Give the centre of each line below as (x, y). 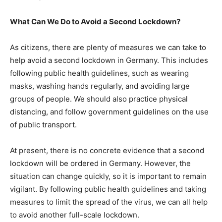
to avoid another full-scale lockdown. (75, 215)
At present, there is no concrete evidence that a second (107, 150)
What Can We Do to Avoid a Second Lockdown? (95, 22)
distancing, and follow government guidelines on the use (109, 112)
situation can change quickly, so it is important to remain (108, 176)
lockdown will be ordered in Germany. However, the (100, 163)
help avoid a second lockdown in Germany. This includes (109, 60)
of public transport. (43, 125)
